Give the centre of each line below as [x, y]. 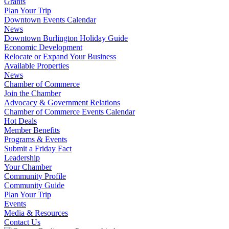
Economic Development [43, 48]
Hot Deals [20, 121]
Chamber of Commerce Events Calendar [70, 112]
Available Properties [37, 66]
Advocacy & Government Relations [62, 103]
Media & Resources [36, 213]
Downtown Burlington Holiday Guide [66, 38]
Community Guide [34, 186]
